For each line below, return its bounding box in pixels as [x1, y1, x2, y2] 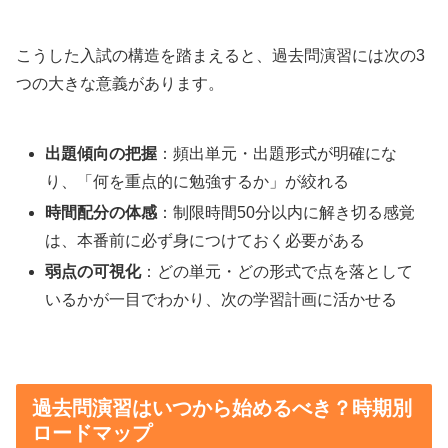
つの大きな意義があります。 [16, 75, 224, 93]
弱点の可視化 [45, 263, 142, 281]
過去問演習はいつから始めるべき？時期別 [32, 396, 412, 419]
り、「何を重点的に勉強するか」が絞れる [45, 172, 350, 190]
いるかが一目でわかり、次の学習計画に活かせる [45, 291, 398, 309]
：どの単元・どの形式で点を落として [141, 263, 414, 281]
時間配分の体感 [45, 204, 158, 222]
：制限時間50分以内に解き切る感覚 [157, 204, 416, 222]
